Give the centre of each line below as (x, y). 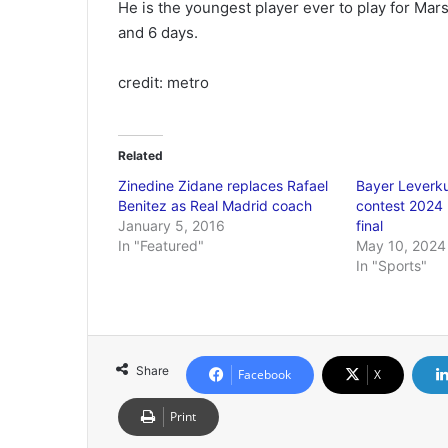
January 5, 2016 (171, 225)
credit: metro (163, 82)
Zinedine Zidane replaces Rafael (223, 185)
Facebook (264, 374)
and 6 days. (158, 32)
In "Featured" (161, 245)
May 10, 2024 (400, 245)
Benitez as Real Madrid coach (215, 205)
